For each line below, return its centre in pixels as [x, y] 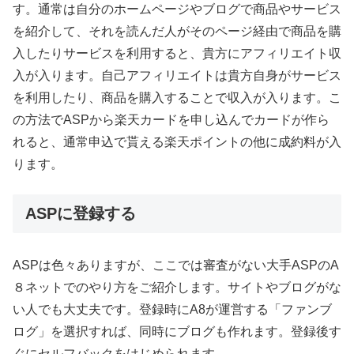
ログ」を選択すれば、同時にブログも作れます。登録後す [177, 332]
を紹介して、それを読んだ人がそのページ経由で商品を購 [177, 32]
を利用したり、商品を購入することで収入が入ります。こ [177, 98]
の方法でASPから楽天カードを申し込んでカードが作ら [171, 120]
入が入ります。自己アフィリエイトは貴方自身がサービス [177, 76]
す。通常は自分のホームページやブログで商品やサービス [177, 9]
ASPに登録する [81, 214]
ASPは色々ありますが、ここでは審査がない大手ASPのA [176, 265]
